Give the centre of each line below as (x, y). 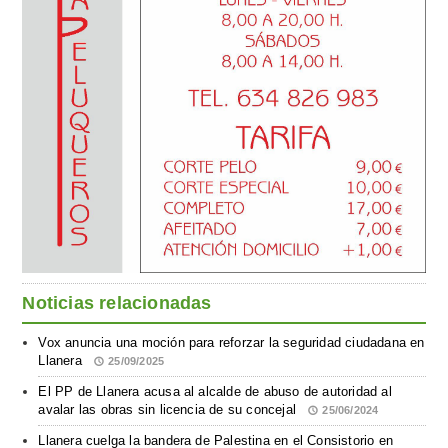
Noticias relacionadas (117, 303)
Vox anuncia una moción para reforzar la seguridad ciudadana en (231, 343)
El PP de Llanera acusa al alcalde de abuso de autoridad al (215, 392)
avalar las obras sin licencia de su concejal (169, 410)
